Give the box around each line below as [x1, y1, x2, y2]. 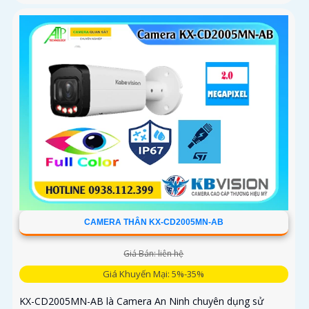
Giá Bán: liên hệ [123, 248, 184, 260]
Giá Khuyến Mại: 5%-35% [103, 268, 205, 281]
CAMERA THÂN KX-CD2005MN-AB [83, 217, 223, 228]
